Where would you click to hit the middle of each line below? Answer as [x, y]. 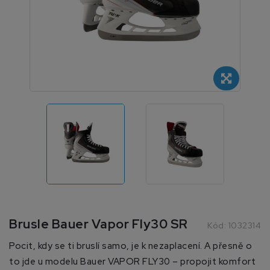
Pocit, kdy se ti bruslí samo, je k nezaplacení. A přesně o [130, 246]
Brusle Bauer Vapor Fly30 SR [99, 224]
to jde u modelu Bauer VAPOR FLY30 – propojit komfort [132, 261]
